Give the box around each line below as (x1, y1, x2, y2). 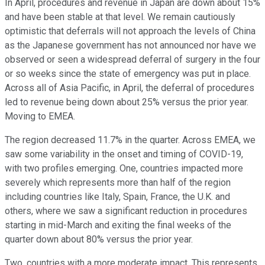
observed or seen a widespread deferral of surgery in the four (5, 54, 260, 66)
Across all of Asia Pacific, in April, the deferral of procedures (5, 82, 254, 94)
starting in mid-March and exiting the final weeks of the (5, 219, 231, 231)
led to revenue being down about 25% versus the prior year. (5, 96, 248, 108)
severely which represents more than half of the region (5, 177, 231, 189)
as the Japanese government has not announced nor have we (5, 40, 256, 51)
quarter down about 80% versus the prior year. (5, 234, 193, 245)
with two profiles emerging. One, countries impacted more (5, 163, 243, 174)
